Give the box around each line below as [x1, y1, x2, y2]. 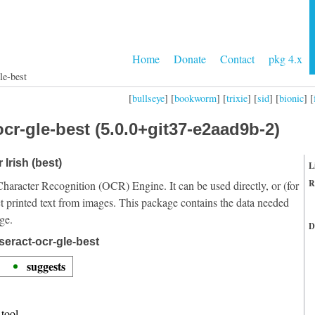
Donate [174, 51, 206, 66]
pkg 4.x [269, 51, 302, 66]
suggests [27, 258, 65, 274]
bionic [279, 91, 304, 105]
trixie [226, 91, 247, 105]
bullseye [132, 91, 165, 105]
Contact [220, 51, 255, 66]
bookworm [174, 91, 217, 105]
